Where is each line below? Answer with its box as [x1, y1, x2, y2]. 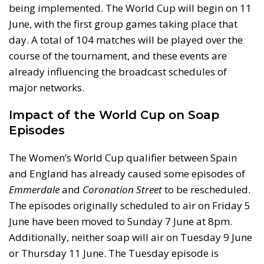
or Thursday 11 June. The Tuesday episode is [9, 246, 219, 260]
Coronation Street [82, 182, 162, 196]
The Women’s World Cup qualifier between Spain [9, 150, 237, 164]
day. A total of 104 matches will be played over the [9, 32, 243, 47]
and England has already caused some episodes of [9, 166, 245, 180]
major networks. [9, 80, 84, 94]
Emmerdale [9, 182, 60, 196]
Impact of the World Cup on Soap [9, 107, 219, 122]
